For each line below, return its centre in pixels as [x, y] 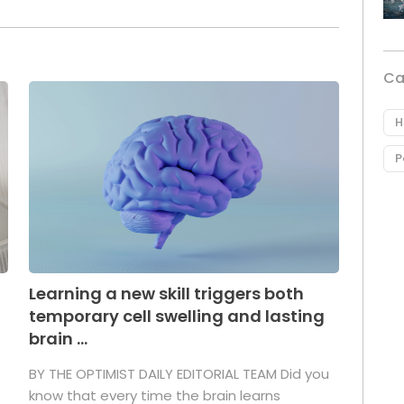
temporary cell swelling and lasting [176, 317]
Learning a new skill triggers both [166, 294]
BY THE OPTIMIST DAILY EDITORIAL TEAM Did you [179, 374]
